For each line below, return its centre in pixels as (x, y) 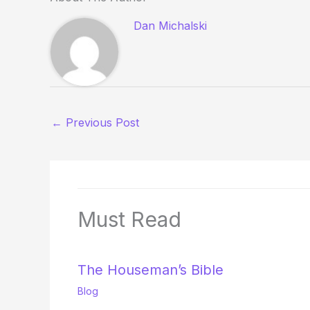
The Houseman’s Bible (151, 270)
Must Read (129, 219)
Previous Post (101, 123)
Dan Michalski (171, 26)
